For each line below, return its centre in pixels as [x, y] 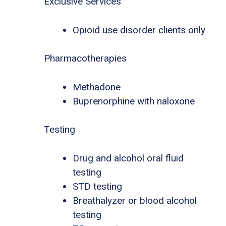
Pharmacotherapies [85, 59]
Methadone [97, 87]
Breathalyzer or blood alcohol [135, 200]
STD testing [97, 186]
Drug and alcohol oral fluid [128, 158]
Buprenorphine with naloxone [134, 101]
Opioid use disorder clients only [139, 30]
